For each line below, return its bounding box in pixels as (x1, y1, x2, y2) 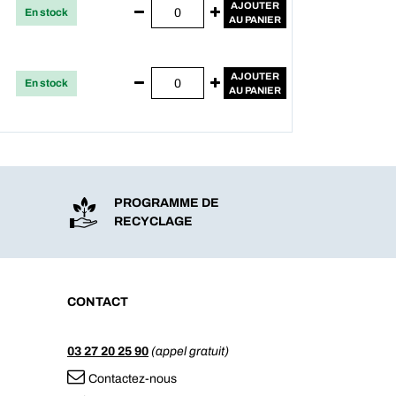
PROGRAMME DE (113, 196, 219, 209)
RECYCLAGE (113, 215, 193, 228)
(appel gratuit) (148, 345, 229, 358)
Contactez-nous (88, 372, 177, 385)
